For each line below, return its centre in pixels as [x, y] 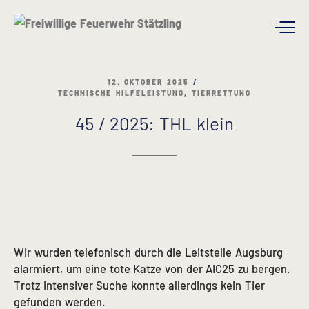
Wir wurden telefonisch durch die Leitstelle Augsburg [148, 251]
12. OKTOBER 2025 [148, 82]
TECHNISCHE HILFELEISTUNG [121, 93]
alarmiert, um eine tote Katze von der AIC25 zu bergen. [152, 268]
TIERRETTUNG [221, 93]
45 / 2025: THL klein [154, 123]
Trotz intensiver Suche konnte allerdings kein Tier [139, 285]
